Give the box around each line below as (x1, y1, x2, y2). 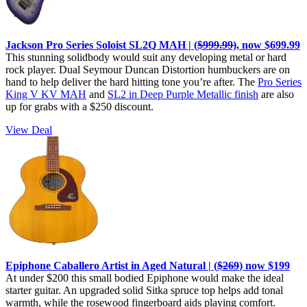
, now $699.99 (236, 38, 300, 51)
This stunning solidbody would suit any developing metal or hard (5, 51, 286, 63)
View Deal (5, 123, 52, 136)
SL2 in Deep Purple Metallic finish (108, 88, 258, 100)
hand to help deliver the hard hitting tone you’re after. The (5, 75, 258, 88)
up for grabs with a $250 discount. (5, 100, 153, 112)
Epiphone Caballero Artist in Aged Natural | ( (5, 259, 217, 271)
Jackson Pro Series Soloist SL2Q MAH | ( (5, 38, 197, 51)
